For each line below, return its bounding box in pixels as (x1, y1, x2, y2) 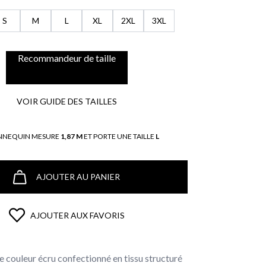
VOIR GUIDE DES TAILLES (16, 96, 117, 106)
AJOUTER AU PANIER (36, 172, 120, 182)
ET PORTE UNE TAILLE (83, 132, 156, 141)
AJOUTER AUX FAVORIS (30, 210, 125, 220)
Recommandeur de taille (17, 52, 116, 64)
